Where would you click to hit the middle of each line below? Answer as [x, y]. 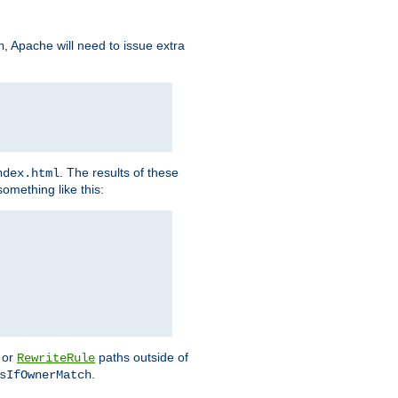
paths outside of [142, 358]
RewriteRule [56, 358]
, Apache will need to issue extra [95, 46]
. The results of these [119, 173]
